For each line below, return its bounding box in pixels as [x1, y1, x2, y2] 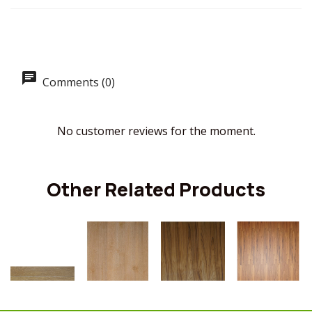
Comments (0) [40, 75, 115, 90]
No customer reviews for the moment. [56, 123, 256, 139]
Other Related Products [47, 176, 265, 202]
